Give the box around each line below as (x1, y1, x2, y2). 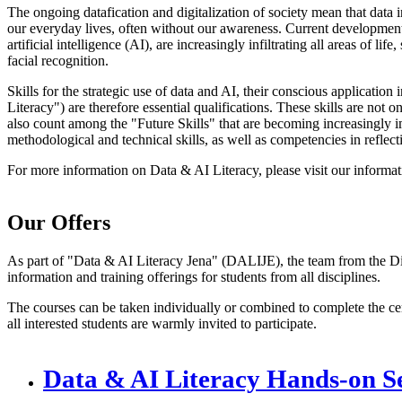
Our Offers (7, 210, 110, 234)
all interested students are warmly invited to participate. (7, 315, 317, 331)
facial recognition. (7, 52, 109, 68)
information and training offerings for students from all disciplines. (7, 268, 380, 284)
